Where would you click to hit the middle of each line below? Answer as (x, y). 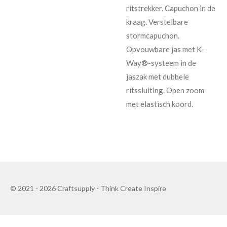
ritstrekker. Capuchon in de (171, 8)
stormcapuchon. (153, 35)
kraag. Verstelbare (157, 22)
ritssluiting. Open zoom (165, 90)
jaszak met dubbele (158, 76)
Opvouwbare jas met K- (165, 49)
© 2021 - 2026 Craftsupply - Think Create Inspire (88, 188)
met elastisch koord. (160, 104)
